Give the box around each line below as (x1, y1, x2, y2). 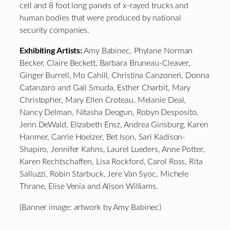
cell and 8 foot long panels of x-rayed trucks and (20, 2, 189, 10)
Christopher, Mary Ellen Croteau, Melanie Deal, (20, 96, 186, 105)
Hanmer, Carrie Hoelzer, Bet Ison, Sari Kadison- (20, 133, 186, 142)
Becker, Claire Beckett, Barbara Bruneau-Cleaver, (20, 59, 191, 68)
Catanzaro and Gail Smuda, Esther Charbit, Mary (20, 84, 191, 92)
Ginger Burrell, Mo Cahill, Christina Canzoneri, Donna (20, 71, 209, 80)
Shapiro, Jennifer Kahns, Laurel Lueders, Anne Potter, (20, 145, 205, 154)
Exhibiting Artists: (20, 47, 83, 55)
